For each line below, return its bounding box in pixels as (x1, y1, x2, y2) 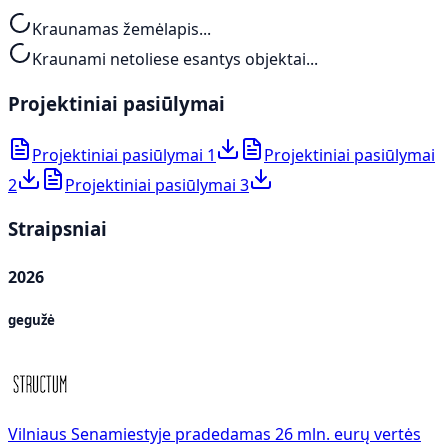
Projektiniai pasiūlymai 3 (65, 173, 249, 196)
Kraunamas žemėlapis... (32, 18, 211, 41)
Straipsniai (8, 216, 107, 242)
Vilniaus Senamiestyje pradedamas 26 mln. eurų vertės (8, 422, 421, 445)
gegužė (8, 310, 55, 329)
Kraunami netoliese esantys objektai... (32, 48, 318, 71)
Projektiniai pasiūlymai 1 (32, 143, 216, 166)
